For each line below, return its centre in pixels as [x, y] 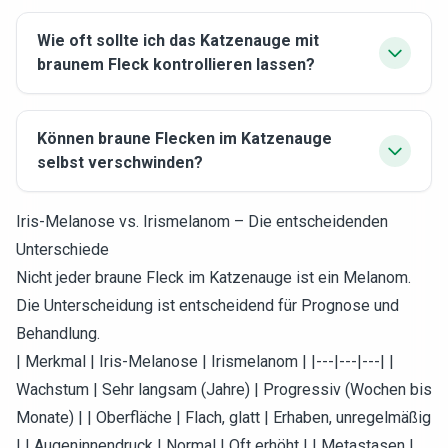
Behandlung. [58, 333]
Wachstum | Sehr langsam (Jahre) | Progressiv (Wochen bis [224, 389]
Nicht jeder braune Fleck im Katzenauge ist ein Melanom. [213, 277]
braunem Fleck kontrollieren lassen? [176, 64]
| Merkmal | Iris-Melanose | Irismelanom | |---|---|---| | [205, 361]
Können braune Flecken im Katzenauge [184, 138]
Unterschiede [62, 249]
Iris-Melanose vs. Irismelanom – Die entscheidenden [202, 221]
